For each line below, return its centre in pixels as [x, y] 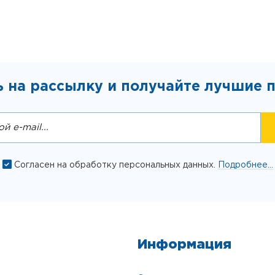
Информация [184, 245]
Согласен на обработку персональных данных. [116, 165]
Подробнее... [245, 165]
